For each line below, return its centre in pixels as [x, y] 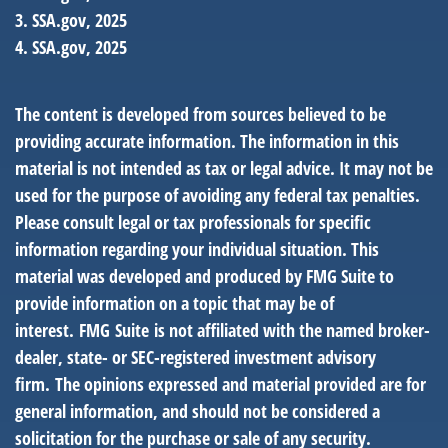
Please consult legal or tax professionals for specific [193, 222]
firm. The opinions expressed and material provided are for [220, 384]
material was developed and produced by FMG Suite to [204, 276]
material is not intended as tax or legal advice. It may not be [224, 168]
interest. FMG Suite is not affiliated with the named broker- [222, 330]
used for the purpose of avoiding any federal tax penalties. [217, 195]
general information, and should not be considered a [197, 411]
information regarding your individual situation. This [197, 249]
